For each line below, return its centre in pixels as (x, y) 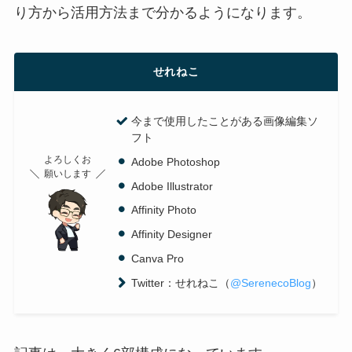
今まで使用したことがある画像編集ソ (225, 121)
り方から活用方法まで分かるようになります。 (162, 12)
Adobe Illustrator (172, 186)
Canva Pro (158, 259)
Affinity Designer (172, 235)
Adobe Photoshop (176, 161)
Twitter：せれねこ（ (181, 282)
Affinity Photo (164, 210)
